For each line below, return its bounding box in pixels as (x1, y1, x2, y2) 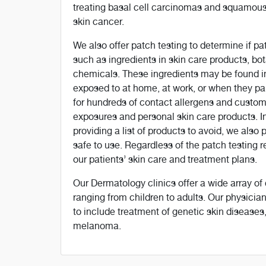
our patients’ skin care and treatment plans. (73, 154, 257, 165)
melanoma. (73, 220, 121, 232)
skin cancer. (73, 16, 124, 27)
